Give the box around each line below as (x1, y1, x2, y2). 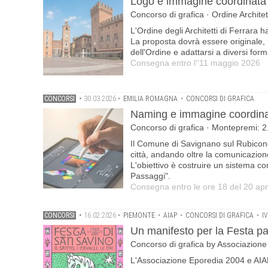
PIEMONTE (123, 211, 155, 220)
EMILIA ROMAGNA (123, 95, 178, 103)
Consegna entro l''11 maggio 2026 (130, 58, 260, 68)
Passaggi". (130, 171, 170, 181)
